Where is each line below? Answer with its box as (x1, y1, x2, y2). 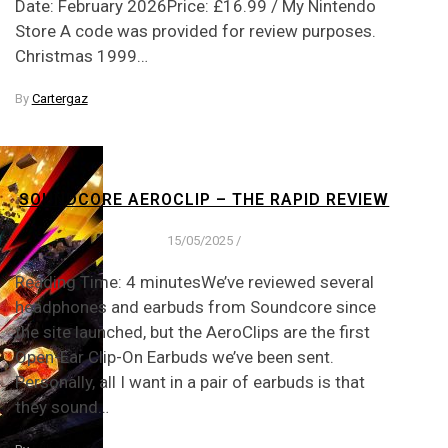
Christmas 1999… (14, 45, 148, 66)
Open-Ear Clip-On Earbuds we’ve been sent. (14, 347, 334, 368)
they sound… (14, 397, 109, 418)
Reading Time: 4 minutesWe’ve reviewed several (14, 272, 374, 293)
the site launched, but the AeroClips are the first (14, 322, 370, 343)
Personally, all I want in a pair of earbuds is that (14, 372, 365, 393)
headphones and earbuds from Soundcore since (14, 297, 376, 318)
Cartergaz (31, 90, 88, 106)
